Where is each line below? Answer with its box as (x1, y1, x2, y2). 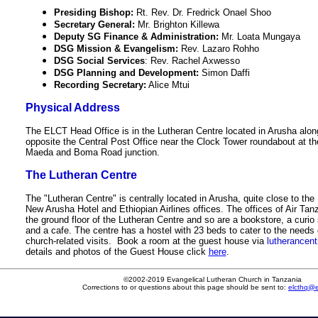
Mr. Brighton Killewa (137, 19, 219, 30)
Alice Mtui (146, 79, 190, 90)
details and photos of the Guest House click (25, 246, 209, 258)
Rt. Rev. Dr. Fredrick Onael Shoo (133, 7, 271, 18)
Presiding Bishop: (53, 7, 133, 18)
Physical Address (25, 102, 120, 114)
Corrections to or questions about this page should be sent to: (82, 283, 288, 292)
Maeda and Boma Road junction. (25, 147, 160, 158)
